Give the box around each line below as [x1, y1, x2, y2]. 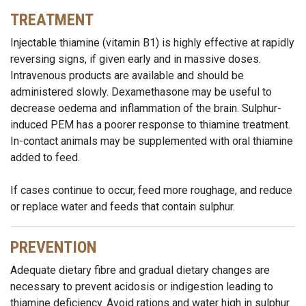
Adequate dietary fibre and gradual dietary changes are [10, 264, 270, 277]
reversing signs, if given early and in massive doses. [10, 53, 261, 66]
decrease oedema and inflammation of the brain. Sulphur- [10, 102, 281, 115]
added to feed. [10, 151, 83, 164]
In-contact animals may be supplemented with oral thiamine [10, 135, 293, 148]
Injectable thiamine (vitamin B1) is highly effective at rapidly [10, 36, 294, 49]
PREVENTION [10, 238, 96, 257]
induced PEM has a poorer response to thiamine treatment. [10, 118, 290, 131]
